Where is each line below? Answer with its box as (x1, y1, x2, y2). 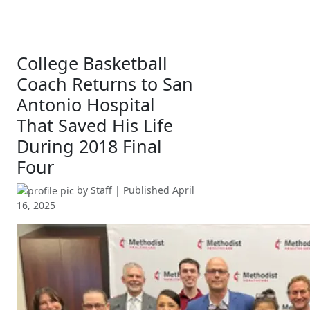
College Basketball (17, 51, 167, 75)
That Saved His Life (17, 113, 173, 137)
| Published (112, 183, 172, 197)
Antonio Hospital (17, 92, 155, 116)
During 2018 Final (17, 134, 162, 158)
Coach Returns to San (17, 71, 193, 95)
